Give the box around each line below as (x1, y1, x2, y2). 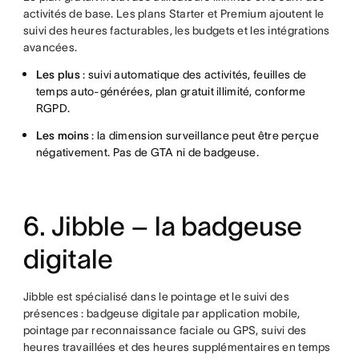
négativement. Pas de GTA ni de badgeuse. (35, 146, 259, 159)
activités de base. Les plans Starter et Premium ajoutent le (22, 7, 325, 20)
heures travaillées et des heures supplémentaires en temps (22, 341, 331, 353)
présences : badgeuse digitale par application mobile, (22, 307, 301, 320)
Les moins (35, 129, 90, 142)
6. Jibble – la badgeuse (22, 212, 302, 241)
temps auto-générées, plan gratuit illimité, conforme (35, 85, 306, 98)
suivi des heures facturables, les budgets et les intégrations (22, 24, 330, 37)
